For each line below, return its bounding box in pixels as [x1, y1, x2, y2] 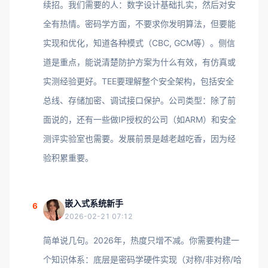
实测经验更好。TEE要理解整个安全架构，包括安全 [43, 76, 234, 86]
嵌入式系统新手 [65, 198, 123, 208]
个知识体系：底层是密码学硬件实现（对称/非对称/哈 [43, 254, 242, 264]
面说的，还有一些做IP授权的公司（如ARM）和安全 [43, 114, 236, 124]
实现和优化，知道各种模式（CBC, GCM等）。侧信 [43, 38, 235, 48]
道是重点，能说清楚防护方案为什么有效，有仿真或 [43, 57, 236, 67]
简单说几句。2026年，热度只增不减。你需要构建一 [43, 235, 239, 245]
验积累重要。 [43, 153, 93, 163]
